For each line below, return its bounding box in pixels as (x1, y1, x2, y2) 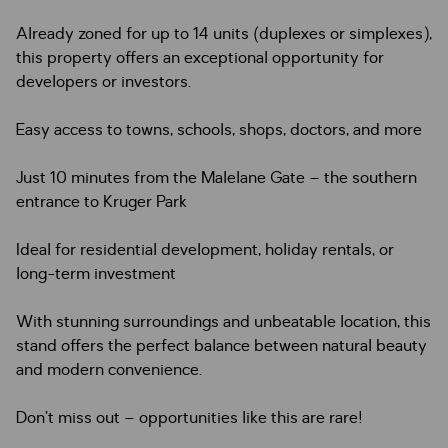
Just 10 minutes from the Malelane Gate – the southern (16, 167, 417, 189)
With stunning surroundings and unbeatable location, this (16, 311, 431, 333)
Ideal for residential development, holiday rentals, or (16, 239, 394, 261)
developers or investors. (16, 71, 191, 93)
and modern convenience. (16, 359, 202, 381)
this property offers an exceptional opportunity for (16, 47, 384, 69)
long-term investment (16, 263, 176, 285)
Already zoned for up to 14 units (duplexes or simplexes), (16, 23, 432, 45)
